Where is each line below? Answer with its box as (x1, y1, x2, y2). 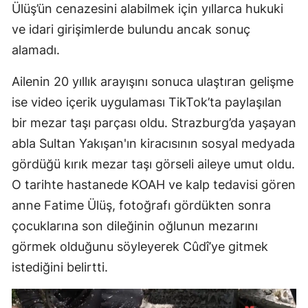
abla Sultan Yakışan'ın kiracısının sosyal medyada (12, 136, 295, 151)
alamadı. (12, 43, 60, 58)
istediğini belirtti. (12, 260, 108, 275)
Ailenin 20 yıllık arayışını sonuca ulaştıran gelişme (12, 74, 294, 89)
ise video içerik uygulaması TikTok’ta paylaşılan (12, 95, 282, 110)
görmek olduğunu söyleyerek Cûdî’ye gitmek (12, 239, 268, 254)
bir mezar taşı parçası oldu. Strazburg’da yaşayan (12, 115, 296, 131)
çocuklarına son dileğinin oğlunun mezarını (12, 219, 258, 234)
